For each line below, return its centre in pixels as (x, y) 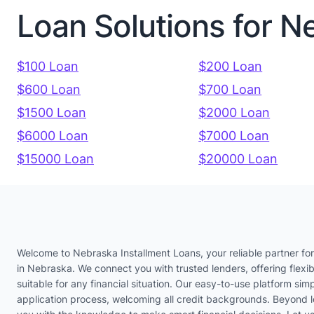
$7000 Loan (234, 136)
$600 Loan (49, 90)
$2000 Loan (234, 113)
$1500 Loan (52, 113)
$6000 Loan (53, 136)
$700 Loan (230, 90)
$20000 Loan (238, 159)
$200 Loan (231, 67)
